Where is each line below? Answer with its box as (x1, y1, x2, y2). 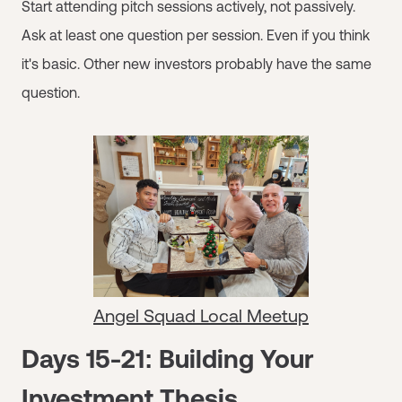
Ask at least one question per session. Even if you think (22, 27, 370, 43)
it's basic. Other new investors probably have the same (22, 56, 371, 72)
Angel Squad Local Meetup (93, 305, 309, 326)
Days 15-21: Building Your (22, 345, 314, 373)
